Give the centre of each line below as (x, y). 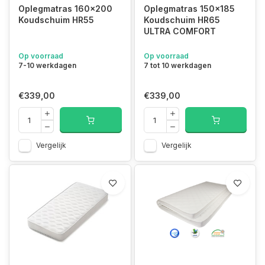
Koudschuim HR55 (56, 20)
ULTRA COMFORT (180, 31)
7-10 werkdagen (47, 65)
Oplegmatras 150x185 (189, 8)
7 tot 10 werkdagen (177, 65)
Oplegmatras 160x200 (65, 8)
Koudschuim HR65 (182, 20)
